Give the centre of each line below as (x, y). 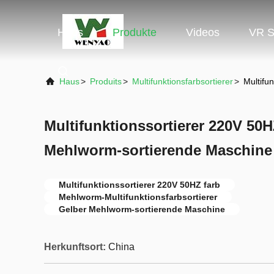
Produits (106, 81)
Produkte (135, 32)
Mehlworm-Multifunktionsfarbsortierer (138, 197)
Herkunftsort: (75, 247)
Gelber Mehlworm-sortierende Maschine (142, 209)
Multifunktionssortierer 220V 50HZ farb (139, 185)
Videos (203, 32)
